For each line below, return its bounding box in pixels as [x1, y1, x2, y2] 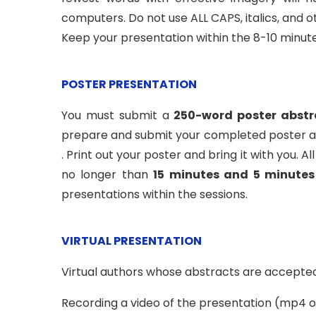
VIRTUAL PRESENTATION [61, 232, 202, 249]
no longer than [61, 166, 154, 183]
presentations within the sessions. [61, 186, 248, 202]
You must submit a [61, 107, 174, 123]
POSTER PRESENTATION [61, 75, 197, 92]
